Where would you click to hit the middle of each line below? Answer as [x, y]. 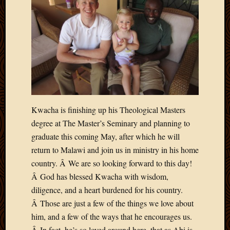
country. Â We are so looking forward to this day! [112, 163]
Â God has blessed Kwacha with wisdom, [100, 177]
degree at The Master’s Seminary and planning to [111, 123]
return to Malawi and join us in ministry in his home [115, 150]
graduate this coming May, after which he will [106, 137]
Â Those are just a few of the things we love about [112, 203]
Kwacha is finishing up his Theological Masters [108, 110]
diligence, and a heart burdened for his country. [107, 190]
